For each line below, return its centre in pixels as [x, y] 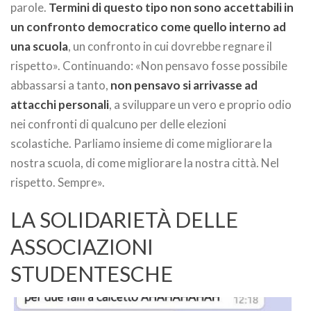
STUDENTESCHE [92, 274]
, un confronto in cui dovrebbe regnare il [170, 46]
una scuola [39, 46]
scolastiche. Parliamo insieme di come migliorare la [141, 143]
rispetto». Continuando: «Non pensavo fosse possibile [149, 66]
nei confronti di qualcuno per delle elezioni [118, 124]
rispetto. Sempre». [58, 182]
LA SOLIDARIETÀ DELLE [124, 219]
